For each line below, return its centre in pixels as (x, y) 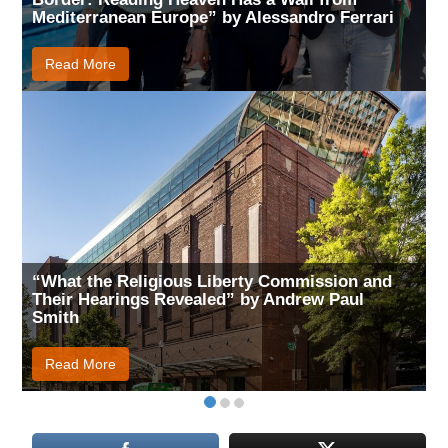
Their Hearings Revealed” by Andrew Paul (198, 299)
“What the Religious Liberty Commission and (212, 281)
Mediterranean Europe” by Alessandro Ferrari (213, 17)
